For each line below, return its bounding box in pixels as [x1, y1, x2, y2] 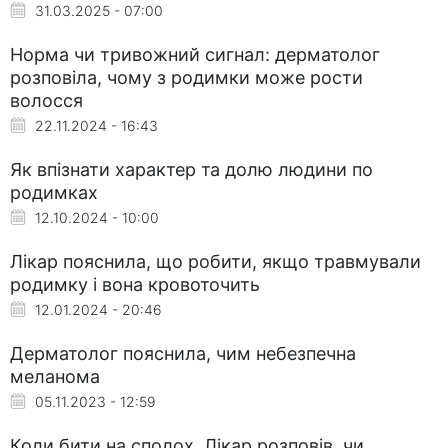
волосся [10, 89, 83, 111]
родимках [10, 181, 98, 203]
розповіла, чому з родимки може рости [10, 66, 363, 88]
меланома [10, 365, 100, 387]
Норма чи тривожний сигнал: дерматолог [10, 43, 380, 65]
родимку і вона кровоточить [10, 273, 260, 295]
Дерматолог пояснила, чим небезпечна [10, 342, 356, 364]
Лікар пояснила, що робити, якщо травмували [10, 250, 421, 272]
